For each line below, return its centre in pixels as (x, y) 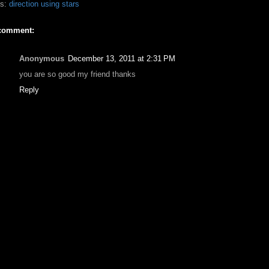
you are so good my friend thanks (77, 74)
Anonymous (42, 58)
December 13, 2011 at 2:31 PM (122, 58)
